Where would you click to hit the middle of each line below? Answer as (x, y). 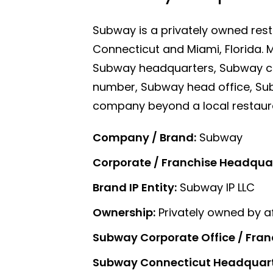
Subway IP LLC (216, 187)
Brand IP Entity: (135, 187)
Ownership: (124, 212)
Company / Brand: (144, 137)
